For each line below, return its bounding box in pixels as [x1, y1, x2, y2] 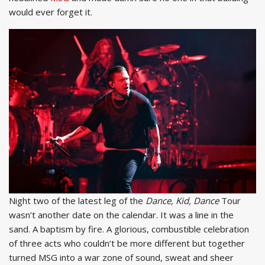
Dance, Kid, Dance [146, 195, 219, 207]
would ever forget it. [9, 5, 92, 18]
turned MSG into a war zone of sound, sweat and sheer [9, 251, 234, 264]
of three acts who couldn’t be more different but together [9, 237, 245, 250]
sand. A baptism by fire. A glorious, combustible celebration [9, 223, 249, 235]
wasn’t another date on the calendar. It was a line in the [9, 209, 234, 221]
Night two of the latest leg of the [9, 195, 146, 207]
